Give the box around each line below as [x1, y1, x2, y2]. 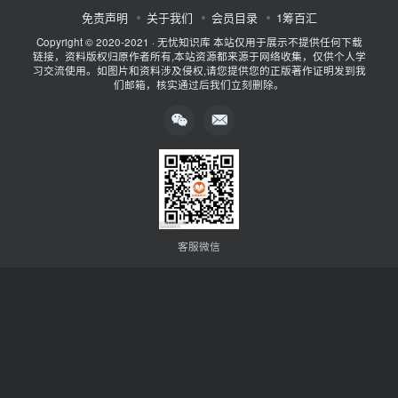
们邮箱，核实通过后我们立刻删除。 [114, 76, 284, 92]
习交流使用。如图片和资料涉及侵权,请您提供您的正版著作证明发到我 [32, 62, 366, 77]
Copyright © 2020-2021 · [36, 34, 157, 49]
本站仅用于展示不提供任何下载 [210, 34, 362, 49]
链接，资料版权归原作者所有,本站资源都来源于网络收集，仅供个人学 [32, 48, 366, 63]
